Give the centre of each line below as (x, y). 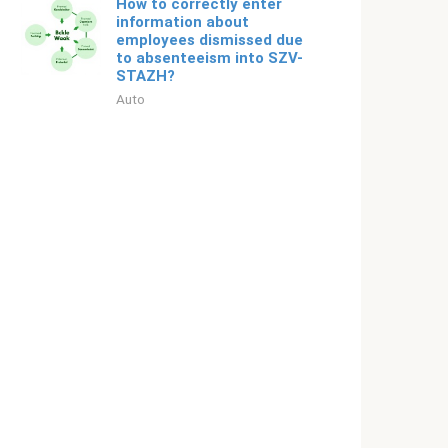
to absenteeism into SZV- (209, 58)
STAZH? (145, 76)
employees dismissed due (209, 40)
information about (182, 22)
